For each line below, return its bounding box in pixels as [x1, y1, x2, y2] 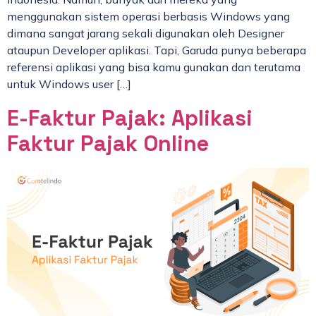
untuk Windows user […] [7, 77, 131, 92]
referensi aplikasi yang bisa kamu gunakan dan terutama [7, 60, 300, 75]
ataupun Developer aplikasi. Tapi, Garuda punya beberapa [7, 43, 306, 58]
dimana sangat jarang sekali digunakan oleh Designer [7, 26, 284, 41]
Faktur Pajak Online [7, 130, 209, 158]
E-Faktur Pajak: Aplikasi [7, 104, 253, 133]
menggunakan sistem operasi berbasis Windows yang [7, 9, 290, 24]
